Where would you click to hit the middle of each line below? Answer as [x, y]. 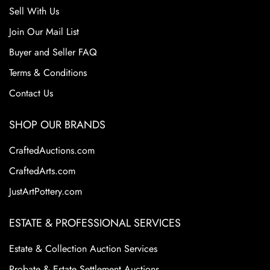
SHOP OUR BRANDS [57, 125]
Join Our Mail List [44, 32]
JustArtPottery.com [46, 192]
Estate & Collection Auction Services [83, 249]
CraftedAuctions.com [52, 151]
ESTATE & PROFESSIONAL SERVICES [95, 223]
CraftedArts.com [42, 171]
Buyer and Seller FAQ [53, 52]
